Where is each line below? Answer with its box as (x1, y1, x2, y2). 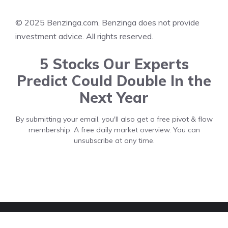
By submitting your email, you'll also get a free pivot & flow (15, 115, 213, 124)
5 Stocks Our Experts (39, 55, 189, 73)
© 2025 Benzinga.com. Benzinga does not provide (15, 17, 199, 28)
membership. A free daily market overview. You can (28, 125, 200, 135)
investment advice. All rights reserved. (15, 31, 153, 42)
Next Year (79, 89, 149, 107)
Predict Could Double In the (17, 72, 211, 90)
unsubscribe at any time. (73, 136, 155, 146)
